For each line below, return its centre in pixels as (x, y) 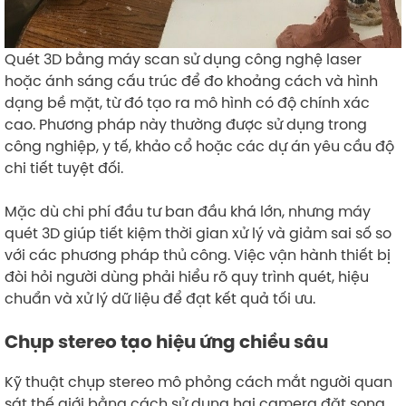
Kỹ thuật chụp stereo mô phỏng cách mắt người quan (198, 381)
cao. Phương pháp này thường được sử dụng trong (186, 124)
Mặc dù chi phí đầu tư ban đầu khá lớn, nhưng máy (188, 211)
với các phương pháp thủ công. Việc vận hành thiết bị (198, 254)
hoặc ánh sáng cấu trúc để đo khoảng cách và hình (191, 80)
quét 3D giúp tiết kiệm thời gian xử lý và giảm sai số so (198, 232)
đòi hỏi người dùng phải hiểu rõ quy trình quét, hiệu (187, 276)
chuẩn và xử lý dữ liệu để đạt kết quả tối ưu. (160, 298)
